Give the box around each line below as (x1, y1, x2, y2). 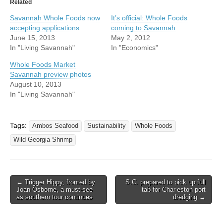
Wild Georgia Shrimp (13, 136, 72, 143)
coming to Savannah (111, 23, 175, 32)
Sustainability (87, 122, 126, 129)
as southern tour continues (16, 193, 93, 201)
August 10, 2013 (10, 80, 61, 88)
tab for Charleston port (142, 185, 206, 193)
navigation (9, 189, 55, 199)
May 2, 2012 (111, 33, 150, 42)
